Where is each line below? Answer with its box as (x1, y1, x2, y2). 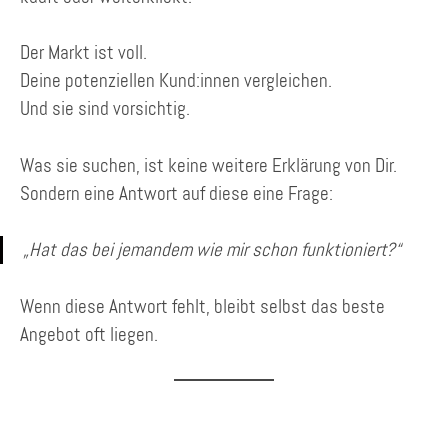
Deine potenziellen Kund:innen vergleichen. (20, 68, 332, 94)
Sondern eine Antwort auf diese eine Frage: (20, 180, 333, 206)
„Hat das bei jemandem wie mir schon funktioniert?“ (23, 237, 401, 263)
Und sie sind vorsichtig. (20, 96, 190, 122)
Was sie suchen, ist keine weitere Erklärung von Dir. (20, 152, 397, 178)
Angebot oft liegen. (20, 321, 158, 347)
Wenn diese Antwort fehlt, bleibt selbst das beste (20, 293, 385, 319)
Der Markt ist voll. (20, 40, 147, 66)
